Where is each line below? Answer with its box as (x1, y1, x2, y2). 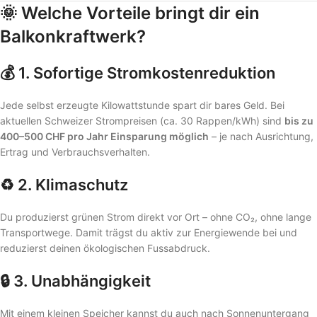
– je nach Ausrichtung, (209, 129, 313, 142)
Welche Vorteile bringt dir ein (21, 2, 260, 23)
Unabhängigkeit (31, 271, 151, 290)
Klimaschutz (35, 175, 128, 194)
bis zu (284, 114, 313, 127)
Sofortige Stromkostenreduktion (33, 63, 275, 82)
